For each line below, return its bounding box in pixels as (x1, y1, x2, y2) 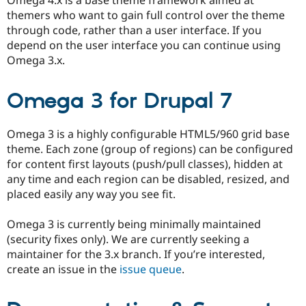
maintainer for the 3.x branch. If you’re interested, (7, 247, 265, 262)
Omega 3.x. (7, 52, 65, 68)
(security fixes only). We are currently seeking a (7, 232, 249, 247)
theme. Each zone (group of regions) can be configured (7, 141, 293, 156)
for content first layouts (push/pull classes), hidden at (7, 156, 283, 171)
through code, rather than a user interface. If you (7, 22, 262, 38)
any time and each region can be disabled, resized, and (7, 171, 290, 186)
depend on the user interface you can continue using (7, 37, 281, 53)
